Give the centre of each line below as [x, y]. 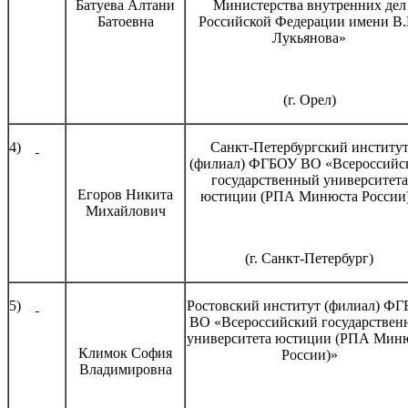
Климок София [125, 352]
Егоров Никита [125, 194]
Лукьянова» [309, 37]
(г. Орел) [309, 99]
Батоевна [125, 21]
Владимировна [125, 369]
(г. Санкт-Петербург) [309, 258]
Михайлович [125, 210]
